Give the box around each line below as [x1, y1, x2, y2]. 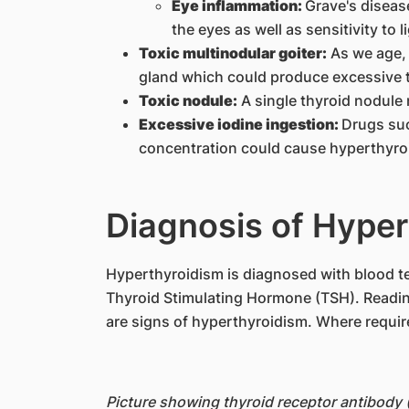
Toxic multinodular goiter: [138, 44, 327, 62]
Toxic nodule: [138, 91, 237, 110]
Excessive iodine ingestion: [138, 115, 341, 133]
